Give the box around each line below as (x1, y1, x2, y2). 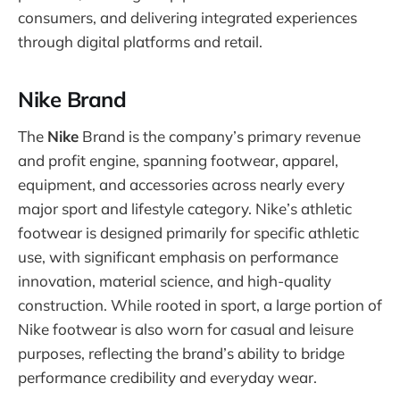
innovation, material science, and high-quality (18, 271, 331, 290)
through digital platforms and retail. (18, 32, 262, 52)
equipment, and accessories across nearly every (18, 174, 345, 194)
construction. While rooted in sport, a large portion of (18, 295, 382, 314)
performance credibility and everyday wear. (18, 367, 317, 387)
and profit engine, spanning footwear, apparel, (18, 150, 338, 170)
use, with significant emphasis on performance (18, 246, 338, 266)
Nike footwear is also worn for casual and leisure (18, 319, 354, 338)
